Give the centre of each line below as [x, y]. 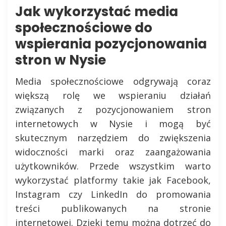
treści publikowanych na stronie [113, 208]
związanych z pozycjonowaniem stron [113, 109]
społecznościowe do [84, 28]
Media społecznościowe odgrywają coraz [113, 81]
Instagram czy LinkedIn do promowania [113, 194]
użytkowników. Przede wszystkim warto [113, 166]
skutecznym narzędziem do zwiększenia [113, 138]
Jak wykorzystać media [97, 12]
